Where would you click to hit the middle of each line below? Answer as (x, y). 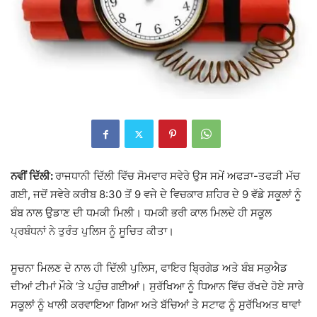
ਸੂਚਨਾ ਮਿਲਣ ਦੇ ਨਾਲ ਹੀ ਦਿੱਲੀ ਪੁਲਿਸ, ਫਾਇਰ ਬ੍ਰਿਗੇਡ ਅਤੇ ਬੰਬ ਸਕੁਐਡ (149, 268)
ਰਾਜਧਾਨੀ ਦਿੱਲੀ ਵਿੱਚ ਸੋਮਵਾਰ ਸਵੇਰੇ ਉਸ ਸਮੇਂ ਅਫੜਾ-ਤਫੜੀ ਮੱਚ (178, 176)
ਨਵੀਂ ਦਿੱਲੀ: (33, 176)
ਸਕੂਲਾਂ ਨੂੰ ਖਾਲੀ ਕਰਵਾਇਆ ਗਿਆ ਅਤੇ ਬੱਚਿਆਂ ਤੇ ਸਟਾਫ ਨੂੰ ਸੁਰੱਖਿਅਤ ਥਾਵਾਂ (156, 305)
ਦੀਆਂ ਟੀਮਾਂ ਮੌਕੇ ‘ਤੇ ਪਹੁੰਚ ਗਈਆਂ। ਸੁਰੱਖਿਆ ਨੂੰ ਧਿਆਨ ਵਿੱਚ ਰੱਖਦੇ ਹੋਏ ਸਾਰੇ (157, 287)
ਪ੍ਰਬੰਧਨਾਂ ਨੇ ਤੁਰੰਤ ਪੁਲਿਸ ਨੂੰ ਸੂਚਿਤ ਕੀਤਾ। (92, 231)
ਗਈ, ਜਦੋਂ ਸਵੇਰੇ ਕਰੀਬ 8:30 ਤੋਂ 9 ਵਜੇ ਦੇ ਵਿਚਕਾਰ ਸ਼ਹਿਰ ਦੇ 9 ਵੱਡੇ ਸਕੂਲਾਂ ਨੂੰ (156, 195)
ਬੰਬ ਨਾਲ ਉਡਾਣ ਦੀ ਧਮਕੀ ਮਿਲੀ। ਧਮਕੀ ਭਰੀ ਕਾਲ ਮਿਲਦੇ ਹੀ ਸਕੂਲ (141, 213)
